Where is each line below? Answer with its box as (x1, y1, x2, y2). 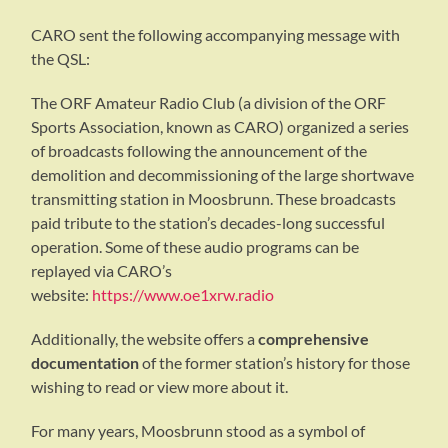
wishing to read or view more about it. (31, 376, 289, 396)
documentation (31, 352, 140, 372)
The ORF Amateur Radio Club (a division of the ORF (31, 92, 387, 112)
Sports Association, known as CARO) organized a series (31, 116, 410, 136)
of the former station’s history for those (139, 352, 411, 372)
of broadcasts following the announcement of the (31, 140, 368, 160)
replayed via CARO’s (31, 260, 173, 280)
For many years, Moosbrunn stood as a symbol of (31, 420, 366, 440)
